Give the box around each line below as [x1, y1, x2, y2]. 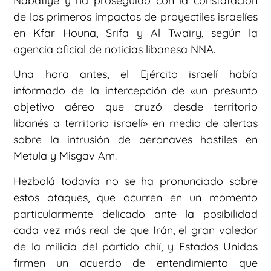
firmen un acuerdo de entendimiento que [13, 255, 258, 270]
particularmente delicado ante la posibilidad [13, 206, 258, 221]
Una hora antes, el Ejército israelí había [13, 67, 258, 82]
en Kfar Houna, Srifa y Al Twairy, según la [13, 25, 258, 40]
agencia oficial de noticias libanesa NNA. [13, 42, 215, 56]
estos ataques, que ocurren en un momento [13, 190, 258, 204]
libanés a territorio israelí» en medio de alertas [13, 116, 258, 131]
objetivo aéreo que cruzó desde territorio [13, 100, 258, 114]
